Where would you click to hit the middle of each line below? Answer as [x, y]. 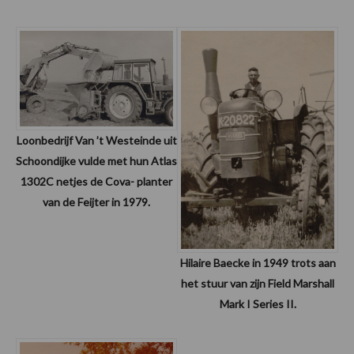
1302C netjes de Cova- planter [96, 182]
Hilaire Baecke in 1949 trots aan [258, 263]
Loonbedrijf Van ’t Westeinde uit [96, 141]
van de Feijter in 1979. [96, 202]
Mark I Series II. [258, 304]
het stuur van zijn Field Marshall [258, 284]
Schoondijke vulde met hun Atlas [96, 161]
